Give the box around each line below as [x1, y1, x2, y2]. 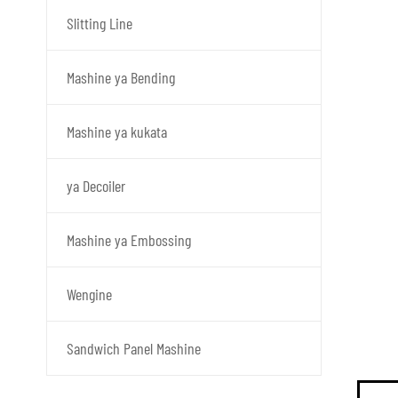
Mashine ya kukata [67, 122, 167, 141]
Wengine [67, 284, 112, 304]
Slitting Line [67, 13, 132, 33]
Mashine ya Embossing [67, 230, 191, 250]
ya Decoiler [67, 176, 125, 195]
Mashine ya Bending [67, 68, 175, 87]
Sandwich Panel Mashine [67, 338, 201, 358]
